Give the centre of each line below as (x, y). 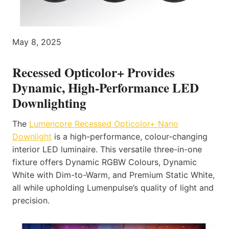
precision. (31, 200)
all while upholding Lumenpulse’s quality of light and (113, 187)
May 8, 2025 (37, 42)
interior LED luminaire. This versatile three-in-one (107, 149)
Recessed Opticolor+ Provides (94, 73)
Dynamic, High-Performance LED (106, 88)
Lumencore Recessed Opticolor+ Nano (104, 123)
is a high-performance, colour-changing (130, 136)
